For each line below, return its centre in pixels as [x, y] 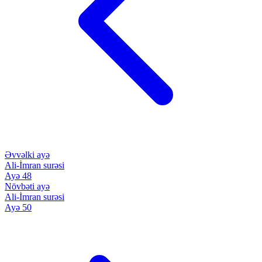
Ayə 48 [18, 175]
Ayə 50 [18, 207]
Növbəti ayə [27, 186]
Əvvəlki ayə [27, 154]
